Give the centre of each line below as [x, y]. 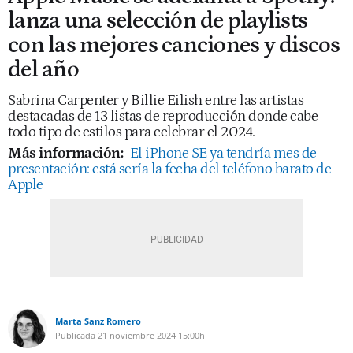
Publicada [75, 335]
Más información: [67, 153]
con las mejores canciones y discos [174, 45]
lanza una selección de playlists [158, 21]
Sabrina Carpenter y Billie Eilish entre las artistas [156, 100]
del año [43, 70]
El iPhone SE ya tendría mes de [223, 153]
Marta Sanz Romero [98, 321]
